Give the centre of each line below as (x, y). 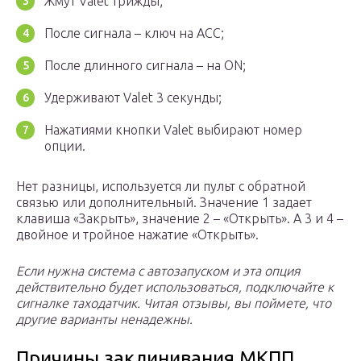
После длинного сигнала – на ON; (145, 66)
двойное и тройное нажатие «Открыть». (137, 235)
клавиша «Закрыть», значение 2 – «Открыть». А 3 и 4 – (180, 219)
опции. (65, 146)
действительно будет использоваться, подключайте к (175, 287)
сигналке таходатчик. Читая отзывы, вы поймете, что (174, 303)
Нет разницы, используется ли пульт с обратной (161, 187)
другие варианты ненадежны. (104, 320)
